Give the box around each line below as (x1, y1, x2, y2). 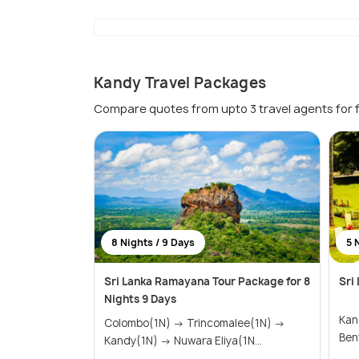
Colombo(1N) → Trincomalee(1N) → (104, 316, 187, 331)
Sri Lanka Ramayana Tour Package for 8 (104, 274, 310, 289)
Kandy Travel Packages (94, 73, 267, 94)
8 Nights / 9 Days (111, 236, 195, 250)
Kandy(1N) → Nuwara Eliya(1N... (174, 333, 262, 349)
